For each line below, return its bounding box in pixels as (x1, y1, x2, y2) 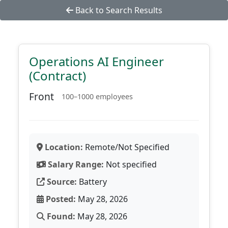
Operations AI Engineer (29, 53, 164, 70)
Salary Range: (46, 159, 104, 170)
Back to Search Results (73, 5, 162, 16)
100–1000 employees (62, 92, 133, 101)
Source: (45, 176, 77, 187)
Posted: (44, 193, 76, 205)
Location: (43, 141, 83, 153)
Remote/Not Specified (83, 141, 169, 153)
